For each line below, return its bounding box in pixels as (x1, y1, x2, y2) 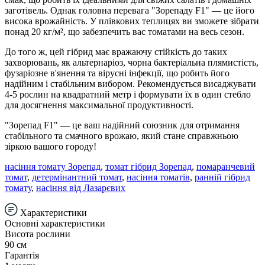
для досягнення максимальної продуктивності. (5, 99, 193, 110)
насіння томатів (127, 172, 190, 182)
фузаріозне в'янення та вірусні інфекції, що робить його (5, 67, 230, 78)
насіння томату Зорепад (5, 161, 101, 172)
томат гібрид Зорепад (105, 161, 192, 172)
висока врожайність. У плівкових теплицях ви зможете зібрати (5, 15, 259, 26)
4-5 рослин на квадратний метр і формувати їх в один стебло (5, 89, 251, 99)
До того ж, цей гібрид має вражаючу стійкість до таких (5, 46, 227, 57)
